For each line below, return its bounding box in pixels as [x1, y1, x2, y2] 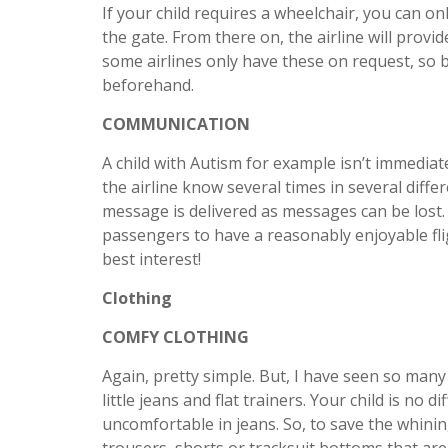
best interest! [102, 248, 201, 270]
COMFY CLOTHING [102, 326, 249, 348]
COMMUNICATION [102, 113, 250, 135]
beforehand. [102, 74, 194, 96]
